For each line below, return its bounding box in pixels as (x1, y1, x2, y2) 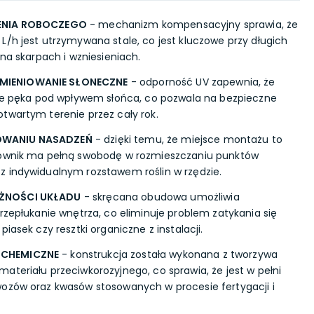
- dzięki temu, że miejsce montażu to (92, 132, 282, 146)
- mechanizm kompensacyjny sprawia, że (86, 18, 299, 32)
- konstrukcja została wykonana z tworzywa (59, 247, 278, 261)
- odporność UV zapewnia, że (128, 75, 275, 89)
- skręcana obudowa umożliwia (81, 190, 240, 204)
